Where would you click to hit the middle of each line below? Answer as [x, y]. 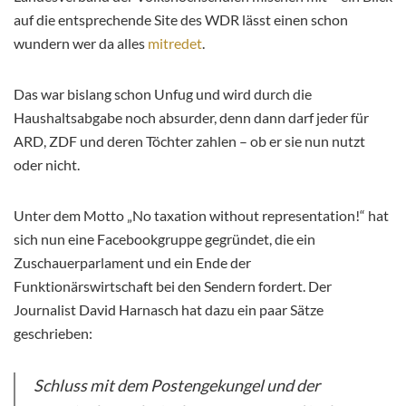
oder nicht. [47, 165]
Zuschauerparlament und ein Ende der [132, 263]
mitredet [175, 43]
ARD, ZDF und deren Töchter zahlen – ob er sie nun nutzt [189, 141]
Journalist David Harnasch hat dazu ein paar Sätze [169, 310]
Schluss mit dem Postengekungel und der [177, 386]
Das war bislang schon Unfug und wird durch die [163, 94]
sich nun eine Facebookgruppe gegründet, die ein [164, 239]
